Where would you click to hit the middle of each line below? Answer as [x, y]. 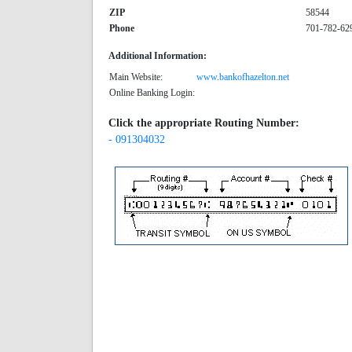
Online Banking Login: [152, 93]
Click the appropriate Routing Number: [204, 123]
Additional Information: [158, 56]
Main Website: [136, 77]
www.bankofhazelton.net [243, 77]
